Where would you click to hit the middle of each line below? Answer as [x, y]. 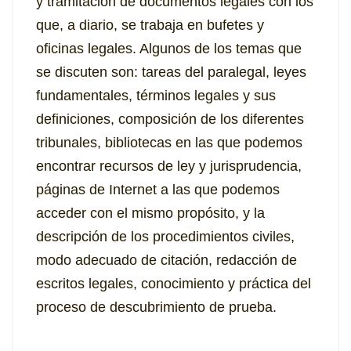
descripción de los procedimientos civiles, [165, 237]
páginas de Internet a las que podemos [158, 190]
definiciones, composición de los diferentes [170, 119]
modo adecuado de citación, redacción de [166, 261]
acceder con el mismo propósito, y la [150, 213]
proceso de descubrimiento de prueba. [156, 308]
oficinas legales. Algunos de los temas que [169, 49]
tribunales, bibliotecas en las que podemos [169, 143]
